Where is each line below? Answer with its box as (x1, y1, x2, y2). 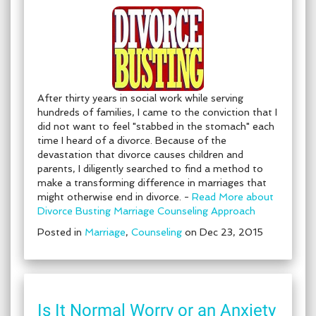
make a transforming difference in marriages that (37, 177, 267, 188)
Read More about (192, 191, 274, 202)
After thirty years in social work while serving (37, 92, 243, 104)
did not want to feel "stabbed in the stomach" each (37, 121, 274, 132)
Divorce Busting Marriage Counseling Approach (37, 205, 255, 217)
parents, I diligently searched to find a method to (37, 163, 263, 174)
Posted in (37, 226, 85, 238)
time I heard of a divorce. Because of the (37, 135, 226, 146)
